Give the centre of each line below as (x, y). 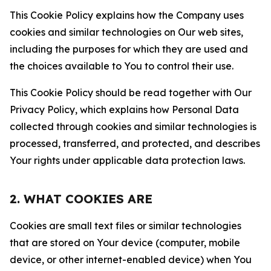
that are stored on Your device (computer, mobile (125, 243)
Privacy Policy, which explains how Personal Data (124, 109)
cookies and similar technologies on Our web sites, (126, 32)
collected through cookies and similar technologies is (133, 126)
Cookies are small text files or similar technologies (126, 226)
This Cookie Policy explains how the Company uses (127, 15)
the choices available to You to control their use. (122, 66)
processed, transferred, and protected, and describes (135, 143)
